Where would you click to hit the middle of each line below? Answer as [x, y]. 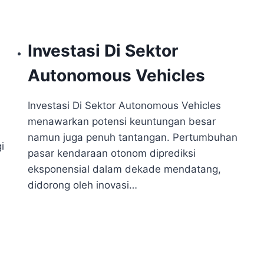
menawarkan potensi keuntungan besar [122, 121]
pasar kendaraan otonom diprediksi [112, 153]
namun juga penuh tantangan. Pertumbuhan [133, 137]
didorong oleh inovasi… [83, 185]
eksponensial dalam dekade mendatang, [125, 169]
